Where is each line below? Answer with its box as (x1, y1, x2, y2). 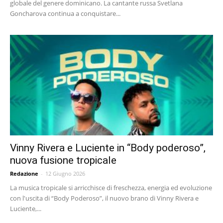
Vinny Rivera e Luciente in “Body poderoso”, (10, 141, 206, 154)
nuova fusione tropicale (10, 154, 116, 166)
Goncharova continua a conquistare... (10, 9, 120, 18)
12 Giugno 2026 (45, 169, 85, 177)
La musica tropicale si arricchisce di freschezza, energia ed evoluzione (10, 183, 212, 192)
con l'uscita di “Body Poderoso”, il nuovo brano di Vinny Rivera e (10, 193, 199, 203)
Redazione (10, 169, 38, 177)
